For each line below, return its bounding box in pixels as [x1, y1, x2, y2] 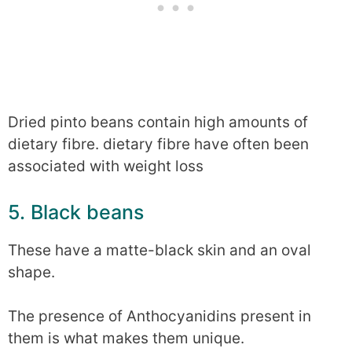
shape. [8, 262, 55, 281]
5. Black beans [8, 200, 144, 224]
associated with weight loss [8, 157, 203, 176]
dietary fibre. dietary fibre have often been [8, 135, 309, 154]
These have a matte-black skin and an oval [8, 240, 311, 259]
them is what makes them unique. [8, 329, 244, 348]
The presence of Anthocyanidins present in [8, 307, 311, 326]
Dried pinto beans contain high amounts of [8, 113, 308, 132]
